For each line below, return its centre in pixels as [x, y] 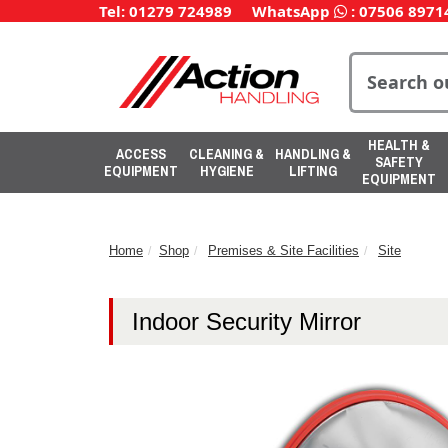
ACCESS [141, 153]
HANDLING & [313, 153]
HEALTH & [399, 145]
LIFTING [313, 170]
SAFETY [399, 162]
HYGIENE [226, 170]
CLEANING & [226, 153]
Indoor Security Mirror [246, 321]
